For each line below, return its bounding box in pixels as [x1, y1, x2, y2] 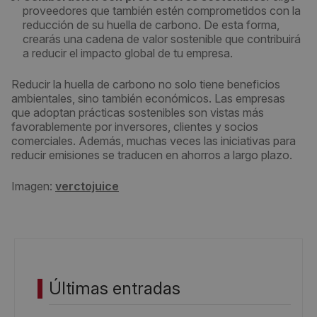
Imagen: [11, 179, 55, 193]
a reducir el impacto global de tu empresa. [23, 46, 233, 60]
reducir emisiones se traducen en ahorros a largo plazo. [11, 148, 292, 162]
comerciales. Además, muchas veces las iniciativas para [11, 134, 296, 148]
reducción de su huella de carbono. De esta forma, [23, 18, 279, 32]
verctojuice [55, 179, 119, 193]
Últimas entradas [49, 278, 180, 299]
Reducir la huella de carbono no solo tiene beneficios [11, 77, 280, 91]
